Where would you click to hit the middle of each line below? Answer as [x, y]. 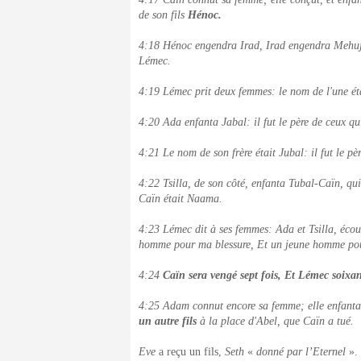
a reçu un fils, [190, 352]
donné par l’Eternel [301, 352]
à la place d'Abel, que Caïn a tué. [275, 321]
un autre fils [168, 321]
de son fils [163, 15]
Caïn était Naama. [180, 199]
